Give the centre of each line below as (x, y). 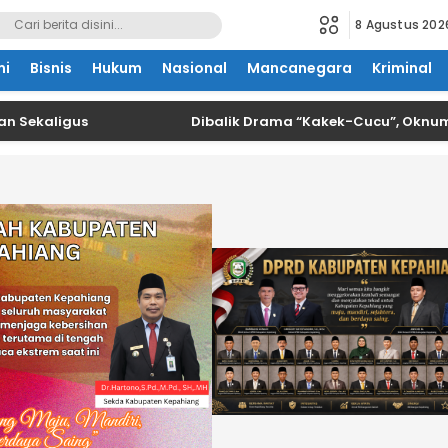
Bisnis (50, 68)
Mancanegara (299, 68)
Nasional (194, 68)
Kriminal (401, 68)
